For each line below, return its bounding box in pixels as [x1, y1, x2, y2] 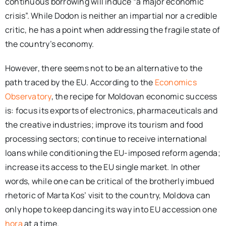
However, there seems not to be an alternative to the [5, 62, 203, 74]
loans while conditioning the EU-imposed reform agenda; [5, 147, 220, 158]
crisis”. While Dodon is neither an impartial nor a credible [5, 10, 217, 21]
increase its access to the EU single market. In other [5, 161, 201, 173]
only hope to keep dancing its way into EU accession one [5, 203, 217, 215]
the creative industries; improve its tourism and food [5, 119, 203, 130]
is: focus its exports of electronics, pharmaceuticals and [5, 104, 218, 116]
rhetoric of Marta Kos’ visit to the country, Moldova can [5, 189, 211, 201]
